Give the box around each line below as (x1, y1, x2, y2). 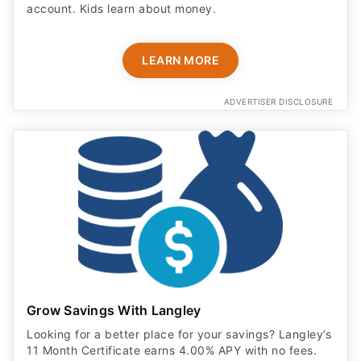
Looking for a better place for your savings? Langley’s (27, 326, 331, 341)
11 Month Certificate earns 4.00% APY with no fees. (27, 342, 317, 357)
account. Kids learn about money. (27, 2, 216, 16)
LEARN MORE (142, 53, 219, 68)
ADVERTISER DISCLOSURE (223, 97, 333, 107)
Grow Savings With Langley (27, 301, 201, 318)
